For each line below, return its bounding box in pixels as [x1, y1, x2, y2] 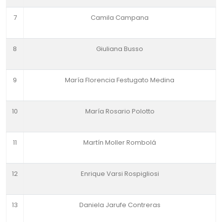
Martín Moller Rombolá [83, 138, 156, 147]
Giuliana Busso [96, 44, 143, 54]
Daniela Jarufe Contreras [79, 200, 161, 210]
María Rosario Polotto [85, 107, 155, 116]
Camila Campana [91, 13, 149, 22]
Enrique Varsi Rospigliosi [80, 169, 159, 178]
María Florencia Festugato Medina [65, 75, 174, 85]
